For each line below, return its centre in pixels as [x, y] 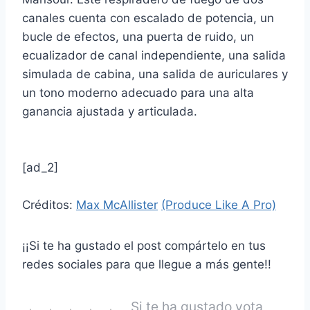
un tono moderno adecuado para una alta [138, 93]
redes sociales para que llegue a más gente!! [147, 265]
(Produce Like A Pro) [219, 205]
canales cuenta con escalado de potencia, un [148, 18]
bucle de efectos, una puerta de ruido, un [138, 37]
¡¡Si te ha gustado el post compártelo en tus [144, 246]
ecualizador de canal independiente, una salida [154, 56]
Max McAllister [117, 205]
